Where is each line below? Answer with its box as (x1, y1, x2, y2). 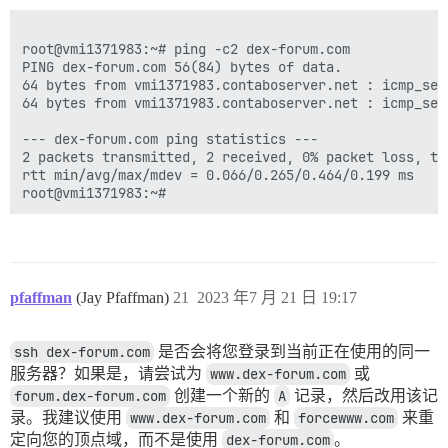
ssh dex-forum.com (14, 342, 150, 361)
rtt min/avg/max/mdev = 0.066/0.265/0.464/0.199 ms (22, 165, 414, 184)
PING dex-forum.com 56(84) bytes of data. (22, 57, 342, 76)
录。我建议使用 (10, 408, 126, 426)
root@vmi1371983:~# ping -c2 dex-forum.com (22, 39, 350, 58)
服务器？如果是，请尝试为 (10, 364, 206, 382)
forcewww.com (298, 408, 394, 427)
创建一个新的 (170, 386, 274, 404)
